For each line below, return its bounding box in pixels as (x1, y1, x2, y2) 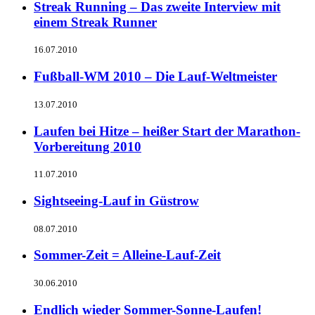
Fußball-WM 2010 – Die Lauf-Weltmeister (34, 69, 277, 84)
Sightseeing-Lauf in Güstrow (34, 193, 199, 208)
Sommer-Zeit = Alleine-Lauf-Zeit (34, 247, 221, 263)
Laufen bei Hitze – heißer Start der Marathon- (34, 123, 300, 139)
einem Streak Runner (34, 14, 157, 30)
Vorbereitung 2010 (34, 139, 141, 154)
